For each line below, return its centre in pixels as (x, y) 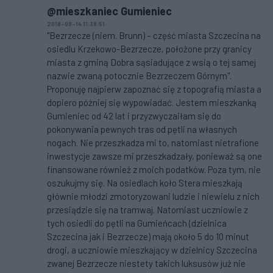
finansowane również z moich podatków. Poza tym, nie (154, 170)
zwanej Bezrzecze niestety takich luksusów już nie (146, 264)
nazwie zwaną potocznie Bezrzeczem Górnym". (139, 76)
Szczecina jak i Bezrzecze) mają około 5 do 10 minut (148, 237)
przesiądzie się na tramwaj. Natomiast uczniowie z (147, 210)
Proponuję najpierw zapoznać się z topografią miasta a (154, 89)
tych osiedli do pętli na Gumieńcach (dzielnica (137, 223)
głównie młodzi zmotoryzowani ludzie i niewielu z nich (153, 197)
